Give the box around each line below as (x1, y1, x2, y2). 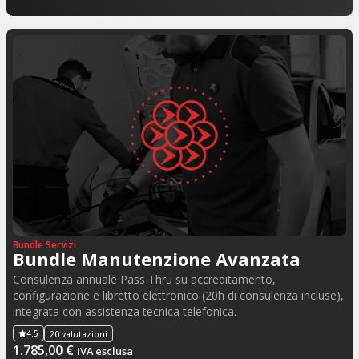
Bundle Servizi (13, 237, 76, 252)
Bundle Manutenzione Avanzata (13, 246, 301, 271)
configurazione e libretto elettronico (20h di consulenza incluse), (13, 287, 344, 303)
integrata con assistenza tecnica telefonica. (13, 303, 236, 319)
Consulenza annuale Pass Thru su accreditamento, (13, 271, 276, 287)
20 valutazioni (50, 328, 107, 340)
